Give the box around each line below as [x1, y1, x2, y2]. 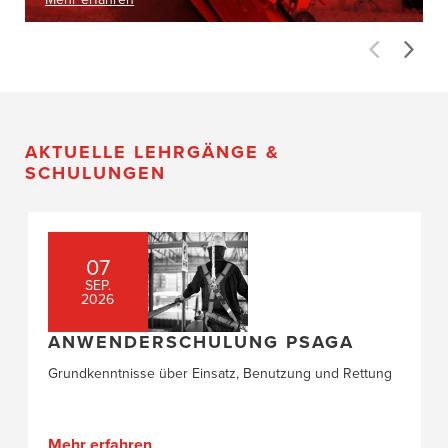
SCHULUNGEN [25, 160, 166, 187]
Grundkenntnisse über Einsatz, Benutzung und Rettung [47, 362, 392, 384]
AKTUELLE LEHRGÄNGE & [25, 139, 280, 166]
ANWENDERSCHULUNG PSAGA [47, 328, 354, 355]
